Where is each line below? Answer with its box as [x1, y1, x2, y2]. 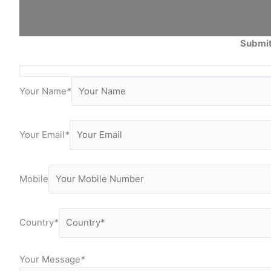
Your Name [19, 85, 67, 97]
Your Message [19, 253, 80, 265]
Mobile [19, 172, 48, 184]
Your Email [19, 129, 65, 141]
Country [19, 217, 54, 229]
